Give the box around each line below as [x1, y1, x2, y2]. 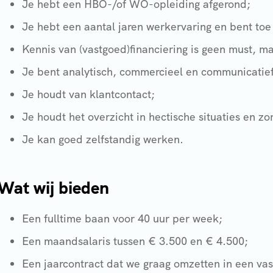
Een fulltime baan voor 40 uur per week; [21, 211, 222, 225]
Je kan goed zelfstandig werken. [21, 132, 183, 146]
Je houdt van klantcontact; [21, 87, 155, 101]
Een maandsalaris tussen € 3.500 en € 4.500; [21, 234, 248, 248]
